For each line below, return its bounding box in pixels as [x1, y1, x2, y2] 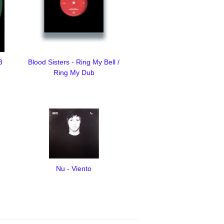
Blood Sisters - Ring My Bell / [28, 57, 120, 66]
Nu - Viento [56, 164, 92, 172]
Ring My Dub [53, 68, 94, 76]
